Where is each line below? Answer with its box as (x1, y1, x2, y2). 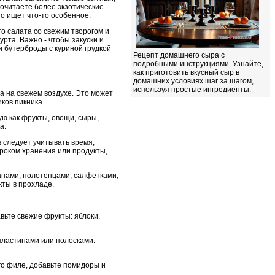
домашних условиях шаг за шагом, (133, 77, 254, 85)
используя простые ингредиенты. (133, 85, 251, 94)
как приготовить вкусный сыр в (133, 68, 239, 77)
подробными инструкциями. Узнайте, (133, 60, 263, 68)
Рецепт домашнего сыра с (133, 51, 225, 60)
